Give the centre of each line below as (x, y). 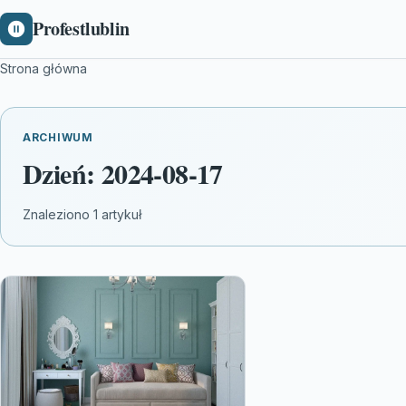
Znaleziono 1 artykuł (82, 214)
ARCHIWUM (58, 137)
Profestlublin (81, 29)
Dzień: (62, 173)
